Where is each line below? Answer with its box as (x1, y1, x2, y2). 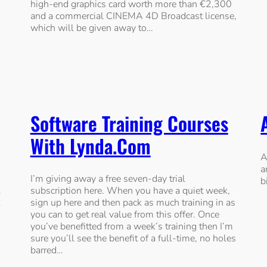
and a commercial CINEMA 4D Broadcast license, (30, 10, 237, 23)
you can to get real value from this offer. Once (30, 208, 219, 222)
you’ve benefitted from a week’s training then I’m (30, 220, 233, 234)
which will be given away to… (30, 21, 153, 35)
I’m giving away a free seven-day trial (30, 172, 185, 186)
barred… (30, 244, 63, 257)
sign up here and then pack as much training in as (30, 196, 235, 210)
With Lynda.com (30, 131, 151, 160)
